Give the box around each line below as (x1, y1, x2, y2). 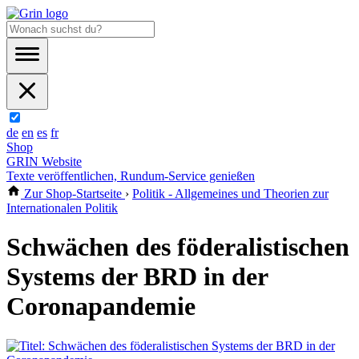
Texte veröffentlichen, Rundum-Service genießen (6, 169, 255, 183)
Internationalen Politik (6, 201, 118, 215)
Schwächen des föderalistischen (6, 232, 349, 262)
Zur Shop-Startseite (21, 187, 125, 200)
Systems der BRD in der (6, 262, 268, 292)
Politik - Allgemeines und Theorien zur (132, 187, 329, 200)
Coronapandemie (6, 292, 196, 321)
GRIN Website (6, 155, 82, 168)
